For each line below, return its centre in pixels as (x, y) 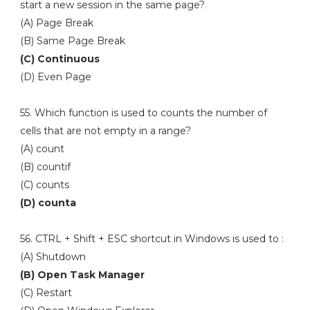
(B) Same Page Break (72, 41)
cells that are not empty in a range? (105, 131)
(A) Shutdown (54, 257)
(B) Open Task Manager (82, 275)
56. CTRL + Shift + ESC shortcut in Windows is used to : (152, 239)
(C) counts (46, 185)
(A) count (43, 149)
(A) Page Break (58, 23)
